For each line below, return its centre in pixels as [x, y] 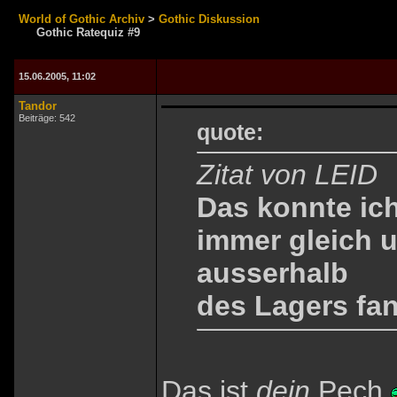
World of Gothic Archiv [82, 19]
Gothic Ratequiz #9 [88, 32]
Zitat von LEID [287, 175]
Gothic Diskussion [209, 19]
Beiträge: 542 [47, 118]
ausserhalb [272, 273]
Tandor [38, 106]
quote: [230, 132]
